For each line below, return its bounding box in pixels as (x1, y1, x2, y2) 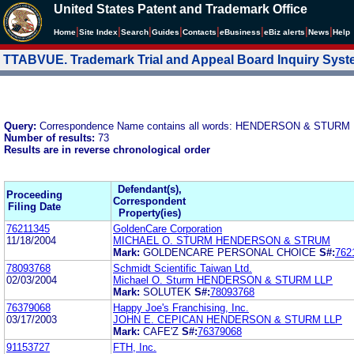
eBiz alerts (264, 28, 305, 36)
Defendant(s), (117, 183, 182, 195)
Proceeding (6, 188, 62, 201)
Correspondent (113, 194, 186, 207)
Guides (152, 28, 179, 36)
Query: (4, 119, 40, 132)
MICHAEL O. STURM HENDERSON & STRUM (113, 234, 330, 247)
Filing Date (8, 200, 61, 213)
